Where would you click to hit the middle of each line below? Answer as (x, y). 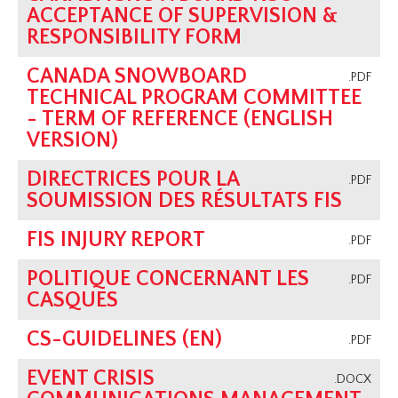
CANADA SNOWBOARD (137, 77)
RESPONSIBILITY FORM (135, 38)
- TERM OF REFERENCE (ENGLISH (180, 119)
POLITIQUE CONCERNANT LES (168, 279)
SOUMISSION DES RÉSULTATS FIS (185, 201)
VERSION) (73, 141)
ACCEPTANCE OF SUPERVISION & (183, 16)
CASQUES (73, 301)
